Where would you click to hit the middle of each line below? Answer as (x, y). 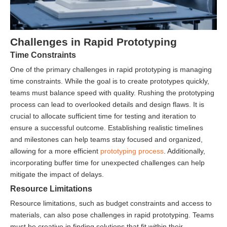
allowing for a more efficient (55, 151)
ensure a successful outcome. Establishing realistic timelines (107, 127)
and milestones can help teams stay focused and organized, (106, 139)
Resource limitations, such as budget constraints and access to (111, 203)
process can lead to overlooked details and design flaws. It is (107, 104)
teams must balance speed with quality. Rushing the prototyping (112, 92)
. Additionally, (184, 151)
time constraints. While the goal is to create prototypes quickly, (110, 81)
